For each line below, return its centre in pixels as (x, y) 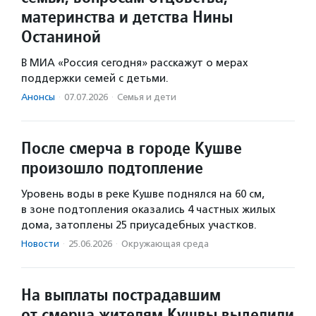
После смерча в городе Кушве (132, 147)
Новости (40, 243)
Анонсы (38, 97)
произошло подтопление (112, 167)
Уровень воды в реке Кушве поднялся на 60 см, (143, 194)
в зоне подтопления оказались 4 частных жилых (148, 209)
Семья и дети (147, 97)
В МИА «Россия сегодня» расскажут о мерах (135, 62)
